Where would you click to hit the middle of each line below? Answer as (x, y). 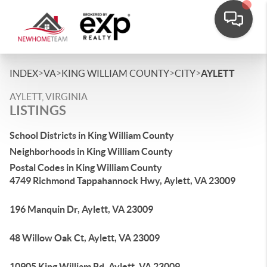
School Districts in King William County (92, 135)
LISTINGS (38, 110)
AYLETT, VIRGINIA (49, 97)
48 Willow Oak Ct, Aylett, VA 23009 (85, 238)
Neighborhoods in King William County (91, 151)
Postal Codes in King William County (86, 167)
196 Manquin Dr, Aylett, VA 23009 (81, 209)
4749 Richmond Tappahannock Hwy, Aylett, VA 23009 (122, 181)
